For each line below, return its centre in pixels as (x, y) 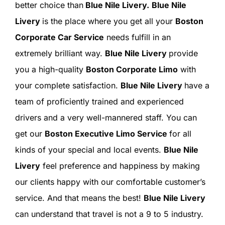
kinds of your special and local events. (89, 150)
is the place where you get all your (108, 21)
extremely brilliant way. (60, 53)
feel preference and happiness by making (120, 166)
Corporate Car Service (59, 37)
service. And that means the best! (79, 198)
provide (183, 53)
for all (180, 134)
